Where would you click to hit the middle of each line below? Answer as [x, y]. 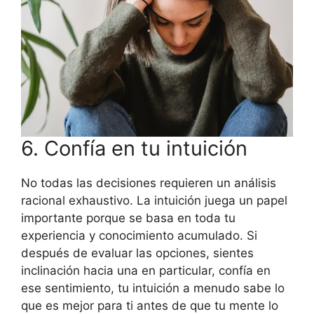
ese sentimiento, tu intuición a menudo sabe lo [153, 288]
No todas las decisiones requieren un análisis [149, 183]
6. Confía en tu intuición [134, 149]
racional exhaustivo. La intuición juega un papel [154, 201]
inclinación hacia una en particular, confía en [146, 271]
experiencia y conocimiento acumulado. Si [139, 236]
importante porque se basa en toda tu [128, 218]
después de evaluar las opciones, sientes [137, 253]
